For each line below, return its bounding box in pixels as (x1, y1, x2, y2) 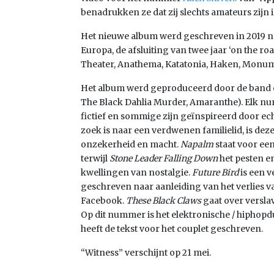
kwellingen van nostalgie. (81, 167, 192, 179)
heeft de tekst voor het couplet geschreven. (81, 223, 263, 235)
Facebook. (81, 195, 126, 207)
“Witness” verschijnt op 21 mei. (81, 247, 211, 259)
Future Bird (192, 167, 239, 179)
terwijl (81, 153, 109, 165)
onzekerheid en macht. (81, 139, 180, 150)
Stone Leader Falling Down (109, 153, 218, 165)
